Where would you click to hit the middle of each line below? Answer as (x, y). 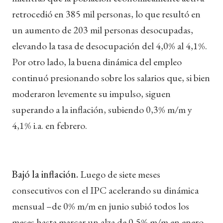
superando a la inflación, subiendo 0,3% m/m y (102, 109)
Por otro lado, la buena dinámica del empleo (97, 61)
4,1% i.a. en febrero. (50, 125)
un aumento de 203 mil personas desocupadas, (103, 30)
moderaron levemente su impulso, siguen (91, 93)
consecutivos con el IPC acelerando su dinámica (105, 190)
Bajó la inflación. (46, 174)
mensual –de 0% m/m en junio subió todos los (101, 206)
